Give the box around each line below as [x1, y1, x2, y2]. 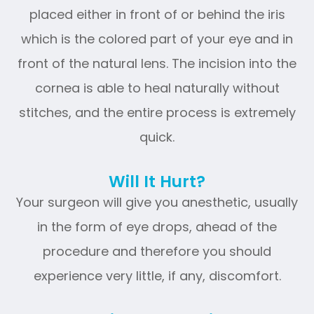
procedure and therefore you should [43, 242, 271, 260]
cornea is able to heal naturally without [34, 78, 280, 97]
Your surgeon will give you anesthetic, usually [16, 193, 298, 211]
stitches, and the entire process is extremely [18, 103, 296, 121]
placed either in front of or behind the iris [29, 5, 285, 23]
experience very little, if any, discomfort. [33, 266, 281, 285]
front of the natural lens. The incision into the [18, 54, 296, 72]
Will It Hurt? [109, 170, 205, 193]
